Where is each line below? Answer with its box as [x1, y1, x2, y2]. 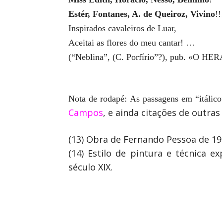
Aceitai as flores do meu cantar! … [68, 38, 195, 48]
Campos [68, 107, 103, 118]
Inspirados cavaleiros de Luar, [68, 23, 176, 33]
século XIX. [68, 161, 112, 173]
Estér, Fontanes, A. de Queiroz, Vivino [68, 9, 215, 19]
